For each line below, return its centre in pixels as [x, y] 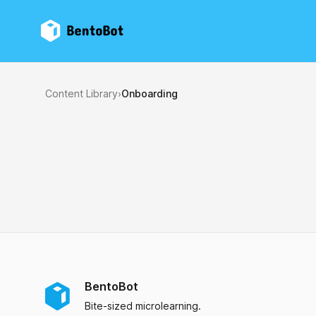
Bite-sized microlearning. [143, 306]
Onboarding [150, 93]
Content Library [81, 93]
